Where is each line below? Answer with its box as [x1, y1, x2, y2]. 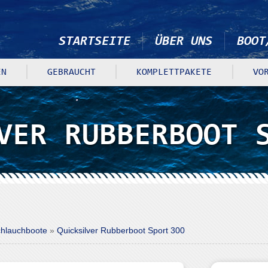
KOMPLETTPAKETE [136, 68, 212, 77]
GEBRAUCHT [47, 68, 96, 77]
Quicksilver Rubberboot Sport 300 [57, 226, 185, 235]
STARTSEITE [59, 35, 130, 48]
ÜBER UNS [155, 35, 212, 48]
